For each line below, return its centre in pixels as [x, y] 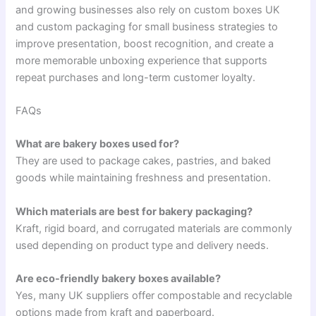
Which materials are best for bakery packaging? [134, 211]
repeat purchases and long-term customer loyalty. [136, 77]
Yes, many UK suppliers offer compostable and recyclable [154, 296]
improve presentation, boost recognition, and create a [145, 43]
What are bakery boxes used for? [98, 144]
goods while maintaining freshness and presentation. [144, 178]
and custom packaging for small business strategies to [147, 26]
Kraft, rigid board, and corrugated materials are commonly [154, 228]
